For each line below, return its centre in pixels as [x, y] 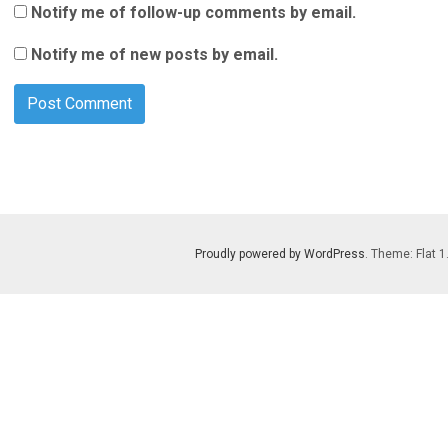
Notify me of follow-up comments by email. [193, 12]
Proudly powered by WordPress [280, 254]
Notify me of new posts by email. [154, 54]
